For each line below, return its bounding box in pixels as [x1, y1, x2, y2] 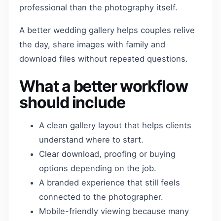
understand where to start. [39, 134, 144, 145]
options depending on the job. [39, 163, 157, 173]
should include [19, 92, 125, 112]
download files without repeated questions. [19, 53, 188, 64]
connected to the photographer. [39, 191, 164, 202]
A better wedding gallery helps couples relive [19, 25, 195, 35]
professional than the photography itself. [19, 2, 178, 13]
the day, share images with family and [19, 39, 166, 49]
